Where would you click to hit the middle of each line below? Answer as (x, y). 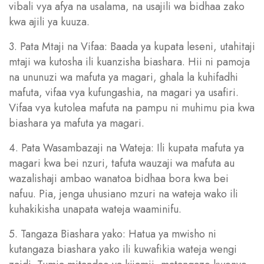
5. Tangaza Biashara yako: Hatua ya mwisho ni (113, 234)
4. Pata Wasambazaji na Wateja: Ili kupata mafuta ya (126, 148)
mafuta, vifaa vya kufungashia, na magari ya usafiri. (124, 92)
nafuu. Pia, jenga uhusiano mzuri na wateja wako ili (123, 194)
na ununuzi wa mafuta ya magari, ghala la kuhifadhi (123, 77)
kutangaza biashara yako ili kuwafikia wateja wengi (123, 249)
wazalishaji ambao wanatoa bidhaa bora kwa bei (119, 178)
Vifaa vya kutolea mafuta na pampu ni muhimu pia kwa (132, 108)
